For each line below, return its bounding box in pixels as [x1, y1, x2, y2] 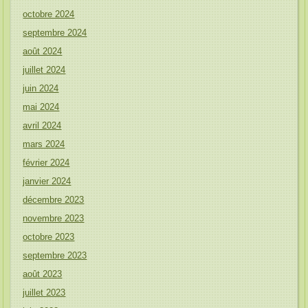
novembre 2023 [23, 213, 85, 223]
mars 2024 [23, 139, 65, 149]
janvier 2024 [23, 176, 71, 186]
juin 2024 [23, 83, 59, 93]
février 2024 [23, 157, 70, 168]
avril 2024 [23, 120, 62, 131]
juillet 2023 [23, 287, 66, 298]
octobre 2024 [23, 9, 75, 19]
